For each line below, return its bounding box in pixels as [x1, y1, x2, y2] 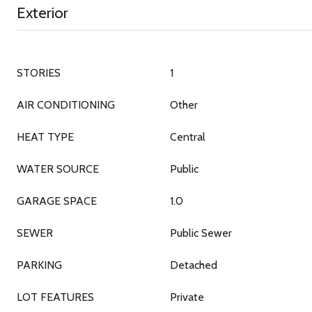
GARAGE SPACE [17, 194, 97, 208]
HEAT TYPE [17, 130, 74, 143]
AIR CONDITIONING [17, 98, 115, 111]
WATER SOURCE [17, 162, 99, 175]
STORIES [17, 66, 61, 79]
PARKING [17, 258, 62, 272]
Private [170, 290, 204, 304]
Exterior [17, 3, 68, 22]
